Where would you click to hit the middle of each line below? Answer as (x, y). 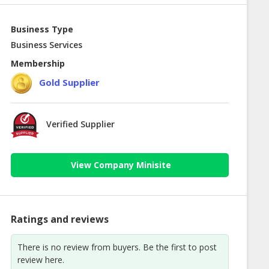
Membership (38, 64)
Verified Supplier (80, 124)
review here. (41, 259)
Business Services (46, 45)
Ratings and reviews (59, 219)
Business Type (42, 29)
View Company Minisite (121, 165)
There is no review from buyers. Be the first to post (117, 247)
